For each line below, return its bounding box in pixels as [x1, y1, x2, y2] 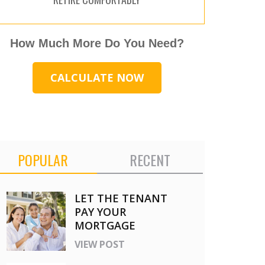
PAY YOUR [75, 204, 126, 219]
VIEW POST [75, 237, 125, 251]
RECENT [129, 148, 170, 170]
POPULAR [17, 148, 68, 170]
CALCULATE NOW [50, 70, 144, 85]
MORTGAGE [75, 218, 135, 232]
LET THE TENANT [75, 190, 167, 205]
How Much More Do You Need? [9, 36, 184, 50]
